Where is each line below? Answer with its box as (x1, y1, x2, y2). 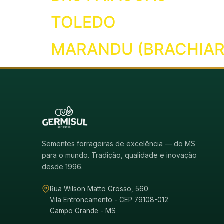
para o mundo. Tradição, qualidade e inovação (42, 151, 197, 159)
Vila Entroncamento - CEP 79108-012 (50, 196, 168, 204)
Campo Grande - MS (50, 207, 116, 215)
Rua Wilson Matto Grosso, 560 (50, 185, 148, 193)
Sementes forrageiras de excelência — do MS (42, 139, 195, 148)
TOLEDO (51, 12, 116, 32)
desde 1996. (42, 162, 83, 171)
